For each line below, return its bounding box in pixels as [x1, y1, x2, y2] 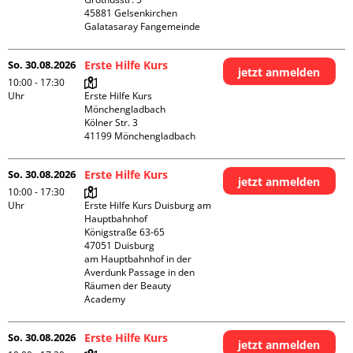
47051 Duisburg [84, 239, 155, 252]
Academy [84, 292, 128, 306]
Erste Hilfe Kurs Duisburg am [84, 199, 212, 212]
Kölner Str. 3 [84, 116, 139, 129]
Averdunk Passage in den [84, 266, 195, 279]
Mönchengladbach [84, 102, 166, 116]
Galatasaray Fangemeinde [84, 20, 201, 33]
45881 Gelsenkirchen [84, 6, 178, 20]
